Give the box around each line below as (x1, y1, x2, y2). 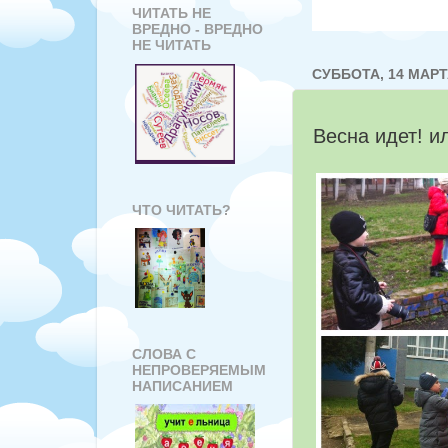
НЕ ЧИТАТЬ (132, 37, 211, 54)
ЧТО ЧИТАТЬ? (132, 201, 231, 218)
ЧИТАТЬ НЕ (132, 5, 211, 22)
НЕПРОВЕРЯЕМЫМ (132, 361, 266, 378)
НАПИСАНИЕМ (132, 377, 233, 394)
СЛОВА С (132, 345, 196, 362)
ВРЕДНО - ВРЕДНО (132, 21, 263, 38)
